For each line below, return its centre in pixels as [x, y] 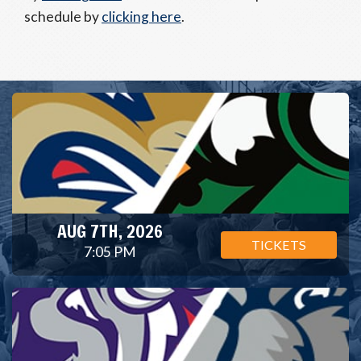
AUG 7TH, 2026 [110, 231]
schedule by [63, 17]
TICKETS [278, 244]
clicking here [141, 17]
